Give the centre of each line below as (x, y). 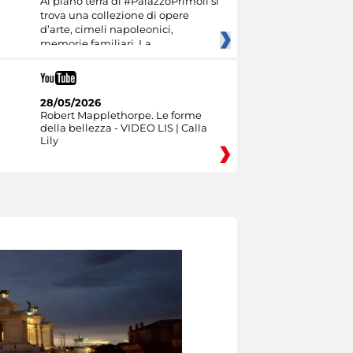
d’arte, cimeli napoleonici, (106, 30)
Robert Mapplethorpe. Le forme (121, 115)
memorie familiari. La (95, 44)
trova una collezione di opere (114, 15)
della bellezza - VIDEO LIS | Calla (123, 127)
